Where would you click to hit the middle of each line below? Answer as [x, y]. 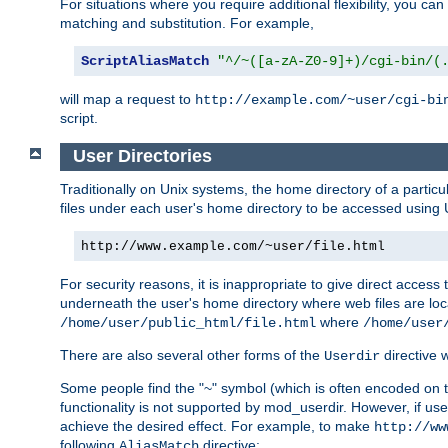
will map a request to [127, 99]
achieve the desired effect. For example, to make [217, 425]
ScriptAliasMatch [145, 61]
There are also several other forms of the [192, 354]
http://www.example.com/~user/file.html [233, 246]
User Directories [142, 156]
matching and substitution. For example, [187, 23]
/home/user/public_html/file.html [188, 322]
